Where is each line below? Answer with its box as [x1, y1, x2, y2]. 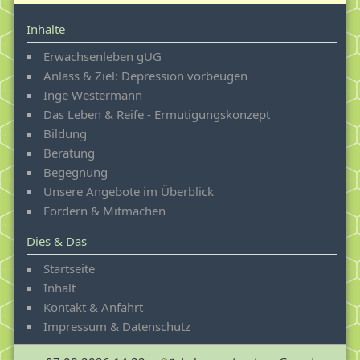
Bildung [43, 125, 87, 141]
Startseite [43, 260, 95, 276]
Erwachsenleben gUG [43, 47, 162, 64]
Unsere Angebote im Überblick [43, 182, 214, 199]
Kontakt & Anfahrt [43, 298, 143, 315]
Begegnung [43, 163, 108, 180]
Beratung [43, 144, 95, 161]
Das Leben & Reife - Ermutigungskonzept [43, 105, 270, 122]
